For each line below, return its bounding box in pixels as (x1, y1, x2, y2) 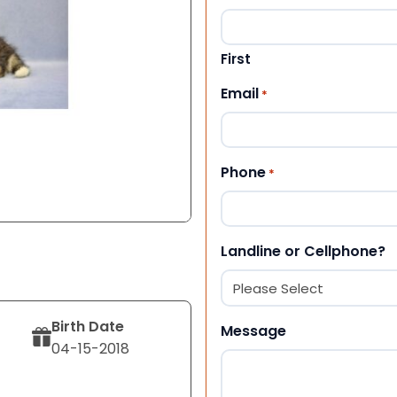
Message (221, 320, 286, 341)
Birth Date (51, 315, 125, 337)
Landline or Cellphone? (221, 240, 385, 261)
